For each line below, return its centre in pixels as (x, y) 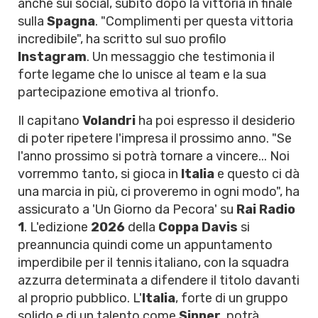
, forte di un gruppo (232, 298)
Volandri (109, 121)
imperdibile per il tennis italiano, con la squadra (153, 263)
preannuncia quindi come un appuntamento (145, 245)
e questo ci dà (257, 174)
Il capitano (50, 121)
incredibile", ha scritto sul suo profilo (122, 39)
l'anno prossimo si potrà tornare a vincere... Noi (154, 156)
